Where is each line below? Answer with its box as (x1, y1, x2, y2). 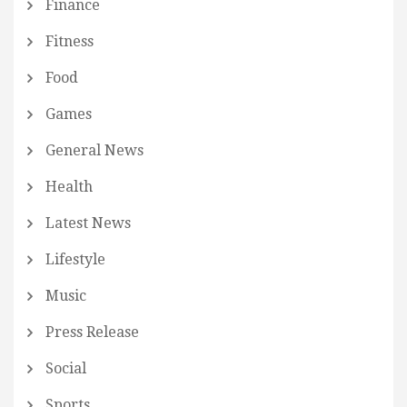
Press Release (45, 323, 139, 341)
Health (45, 177, 93, 195)
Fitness (45, 32, 94, 50)
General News (45, 141, 144, 159)
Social (45, 359, 86, 377)
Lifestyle (45, 250, 105, 268)
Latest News (45, 213, 131, 232)
